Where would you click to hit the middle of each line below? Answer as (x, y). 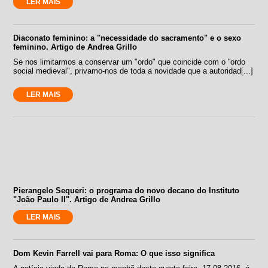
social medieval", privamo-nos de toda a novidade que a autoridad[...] (133, 71)
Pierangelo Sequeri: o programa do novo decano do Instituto (127, 190)
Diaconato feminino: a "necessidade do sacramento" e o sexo (127, 38)
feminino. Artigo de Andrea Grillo (75, 47)
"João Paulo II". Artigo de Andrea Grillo (87, 199)
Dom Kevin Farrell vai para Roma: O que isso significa (114, 253)
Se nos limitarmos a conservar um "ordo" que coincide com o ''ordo (130, 62)
